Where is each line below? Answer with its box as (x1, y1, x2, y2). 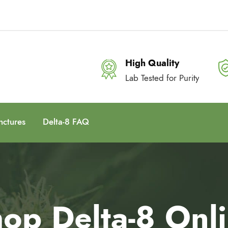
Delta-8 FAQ (43, 116, 89, 128)
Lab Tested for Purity (125, 72, 199, 84)
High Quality (125, 56, 179, 69)
